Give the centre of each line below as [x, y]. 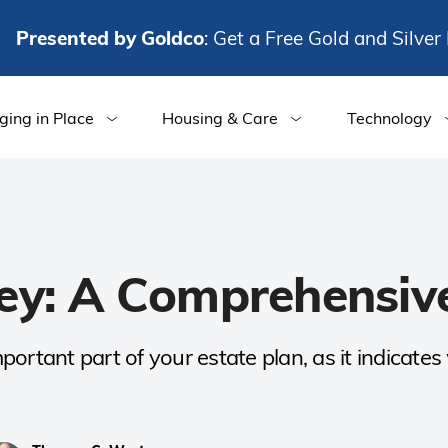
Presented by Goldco [110, 37]
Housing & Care [220, 118]
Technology [389, 118]
